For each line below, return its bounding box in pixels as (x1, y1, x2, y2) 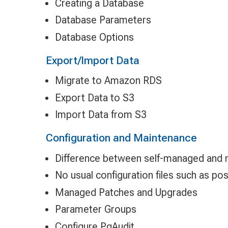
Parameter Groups (54, 203, 136, 216)
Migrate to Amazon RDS (54, 74, 162, 87)
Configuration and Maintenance (45, 131, 197, 145)
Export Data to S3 (54, 91, 134, 104)
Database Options (54, 31, 134, 43)
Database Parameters (54, 14, 151, 26)
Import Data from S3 (54, 108, 147, 121)
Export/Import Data (45, 53, 139, 67)
